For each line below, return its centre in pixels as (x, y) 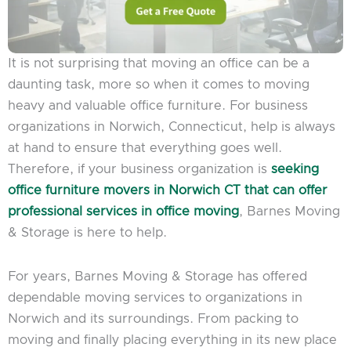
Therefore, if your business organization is (139, 170)
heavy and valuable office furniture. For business (158, 106)
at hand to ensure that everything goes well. (145, 148)
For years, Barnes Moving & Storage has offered (157, 276)
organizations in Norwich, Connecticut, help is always (172, 127)
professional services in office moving (123, 212)
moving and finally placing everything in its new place (172, 340)
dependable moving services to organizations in (155, 297)
